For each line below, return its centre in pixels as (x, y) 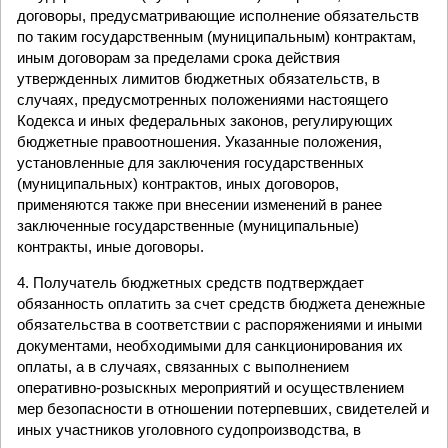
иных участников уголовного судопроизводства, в (189, 429)
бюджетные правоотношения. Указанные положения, (199, 141)
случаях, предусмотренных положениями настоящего (202, 99)
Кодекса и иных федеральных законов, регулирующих (205, 120)
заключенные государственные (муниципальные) (188, 225)
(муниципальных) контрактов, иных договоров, (178, 183)
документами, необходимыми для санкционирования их (210, 345)
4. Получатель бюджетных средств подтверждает (190, 282)
